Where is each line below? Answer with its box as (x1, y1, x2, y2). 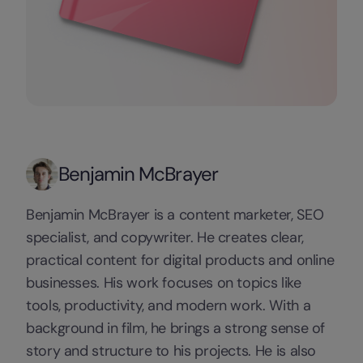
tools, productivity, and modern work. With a (26, 296, 311, 316)
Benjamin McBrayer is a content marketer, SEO (26, 205, 324, 225)
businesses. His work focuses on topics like (26, 273, 301, 293)
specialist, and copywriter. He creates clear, (26, 228, 304, 248)
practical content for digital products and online (26, 250, 335, 271)
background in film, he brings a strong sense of (26, 318, 326, 339)
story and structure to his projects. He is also (26, 341, 317, 361)
